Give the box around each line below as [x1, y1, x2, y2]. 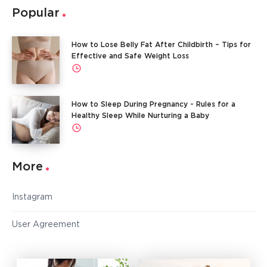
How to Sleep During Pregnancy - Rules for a [72, 101, 235, 108]
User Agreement [12, 221, 80, 228]
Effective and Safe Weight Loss [72, 52, 189, 60]
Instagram [12, 193, 52, 201]
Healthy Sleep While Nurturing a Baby [72, 112, 209, 119]
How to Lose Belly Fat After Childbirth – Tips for [72, 41, 251, 48]
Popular [12, 7, 60, 18]
